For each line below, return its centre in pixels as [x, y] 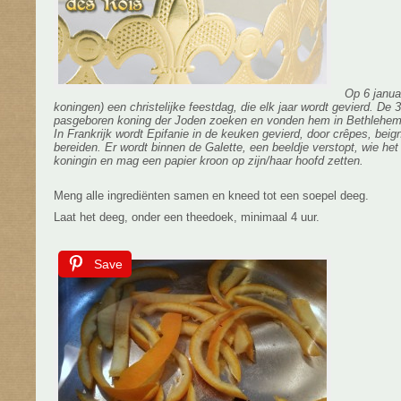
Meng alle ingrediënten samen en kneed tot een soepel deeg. [211, 196]
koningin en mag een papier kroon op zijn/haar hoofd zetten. [209, 161]
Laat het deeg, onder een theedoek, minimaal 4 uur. [187, 217]
